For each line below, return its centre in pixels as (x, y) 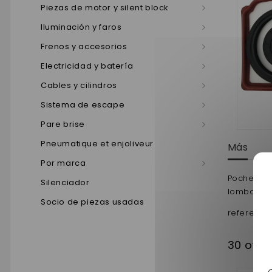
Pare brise (63, 124)
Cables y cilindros (79, 85)
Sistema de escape (83, 105)
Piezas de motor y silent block (105, 8)
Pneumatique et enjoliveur (97, 144)
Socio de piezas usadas (93, 202)
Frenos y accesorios (84, 46)
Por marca (63, 163)
